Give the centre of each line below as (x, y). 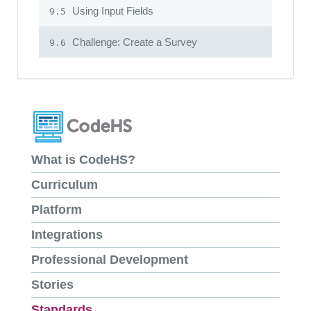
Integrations (67, 235)
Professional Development (110, 260)
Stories (52, 285)
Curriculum (65, 185)
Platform (57, 210)
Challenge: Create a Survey (133, 42)
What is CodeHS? (83, 160)
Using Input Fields (111, 10)
